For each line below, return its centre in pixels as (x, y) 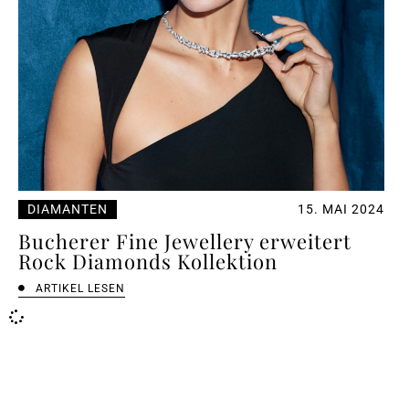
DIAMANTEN (68, 209)
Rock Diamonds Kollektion (148, 261)
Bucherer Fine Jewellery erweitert (185, 241)
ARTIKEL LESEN (80, 288)
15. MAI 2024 (341, 209)
